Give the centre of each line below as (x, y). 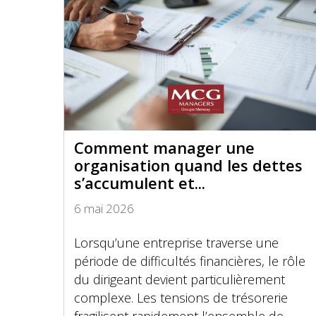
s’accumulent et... (140, 183)
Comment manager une (164, 147)
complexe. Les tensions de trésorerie (181, 298)
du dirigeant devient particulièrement (180, 279)
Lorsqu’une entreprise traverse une (176, 243)
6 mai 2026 (104, 208)
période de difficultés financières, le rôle (190, 261)
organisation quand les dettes (188, 165)
